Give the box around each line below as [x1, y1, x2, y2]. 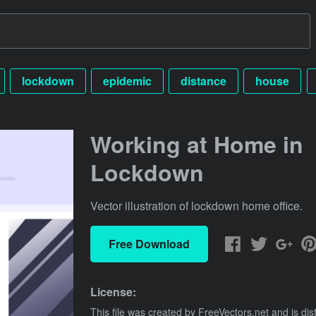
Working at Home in [90, 127, 303, 160]
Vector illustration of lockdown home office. [90, 197, 303, 214]
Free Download [108, 235, 190, 252]
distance [181, 72, 227, 89]
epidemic [102, 72, 152, 89]
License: [90, 283, 136, 300]
